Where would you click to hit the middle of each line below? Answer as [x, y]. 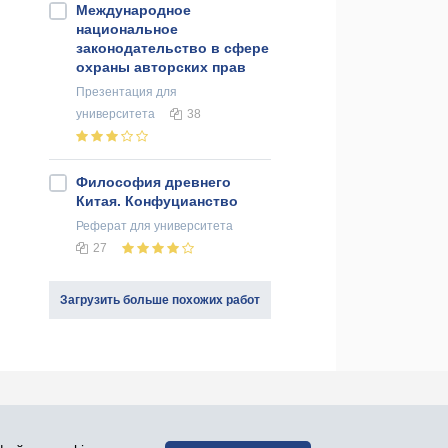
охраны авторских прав [161, 67]
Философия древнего [153, 182]
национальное [127, 29]
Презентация [114, 92]
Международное [133, 10]
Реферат [101, 226]
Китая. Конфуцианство [157, 201]
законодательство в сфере [172, 48]
